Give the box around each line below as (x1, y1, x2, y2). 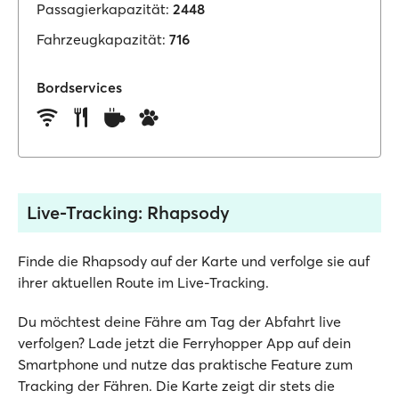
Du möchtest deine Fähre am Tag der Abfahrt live (18, 313, 341, 330)
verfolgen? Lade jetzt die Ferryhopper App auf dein (18, 334, 351, 352)
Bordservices (37, 78, 122, 96)
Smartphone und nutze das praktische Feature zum (18, 355, 353, 373)
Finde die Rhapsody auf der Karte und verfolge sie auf (18, 252, 370, 270)
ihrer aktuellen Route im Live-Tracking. (18, 273, 269, 291)
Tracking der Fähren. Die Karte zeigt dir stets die (18, 377, 335, 395)
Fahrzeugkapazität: (37, 30, 166, 48)
